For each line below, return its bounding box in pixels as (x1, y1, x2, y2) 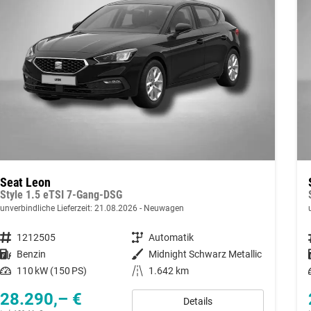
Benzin (16, 248, 46, 260)
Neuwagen (141, 203, 184, 213)
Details (183, 295, 212, 307)
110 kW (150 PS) (16, 264, 87, 276)
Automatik (148, 231, 194, 243)
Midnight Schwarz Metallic (148, 248, 262, 260)
